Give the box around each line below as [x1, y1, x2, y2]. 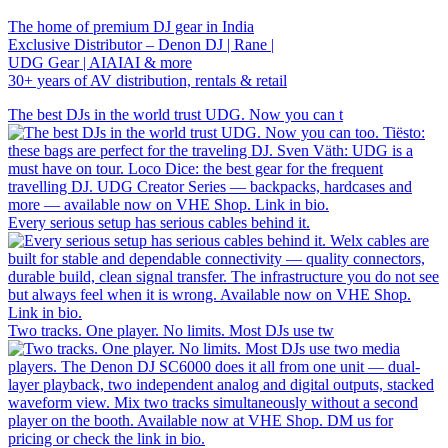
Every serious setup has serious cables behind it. [8, 214, 310, 232]
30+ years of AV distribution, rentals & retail [8, 72, 287, 90]
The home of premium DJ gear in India [8, 18, 254, 36]
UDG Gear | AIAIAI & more [8, 54, 192, 72]
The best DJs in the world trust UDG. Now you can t [8, 106, 343, 124]
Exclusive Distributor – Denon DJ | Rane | [8, 36, 274, 54]
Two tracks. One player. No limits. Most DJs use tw [8, 322, 334, 340]
